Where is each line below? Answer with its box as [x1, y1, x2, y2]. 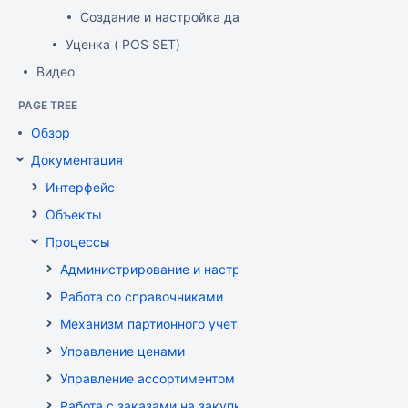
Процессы [46, 234, 110, 250]
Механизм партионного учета [60, 316, 244, 331]
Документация [31, 152, 123, 168]
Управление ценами [60, 343, 185, 359]
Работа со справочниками [60, 289, 223, 304]
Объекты [46, 207, 102, 222]
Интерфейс [46, 179, 115, 195]
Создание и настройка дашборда [80, 9, 288, 25]
